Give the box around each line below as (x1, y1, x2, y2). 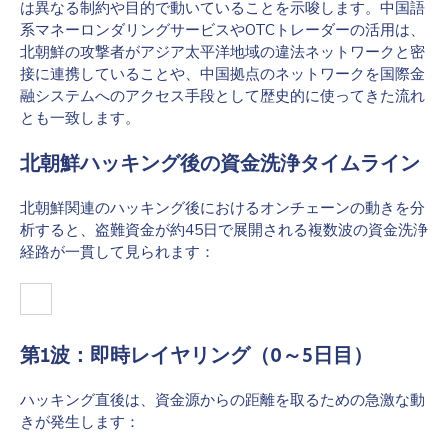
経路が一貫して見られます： (20, 242, 215, 261)
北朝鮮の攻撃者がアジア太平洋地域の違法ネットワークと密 (20, 42, 425, 61)
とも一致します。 (20, 108, 140, 127)
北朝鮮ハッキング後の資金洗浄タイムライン (20, 151, 420, 175)
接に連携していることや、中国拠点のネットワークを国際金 (20, 64, 425, 83)
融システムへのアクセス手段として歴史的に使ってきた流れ (20, 86, 425, 105)
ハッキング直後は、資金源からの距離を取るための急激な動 (20, 390, 425, 409)
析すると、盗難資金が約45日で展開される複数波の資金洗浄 (20, 220, 428, 239)
